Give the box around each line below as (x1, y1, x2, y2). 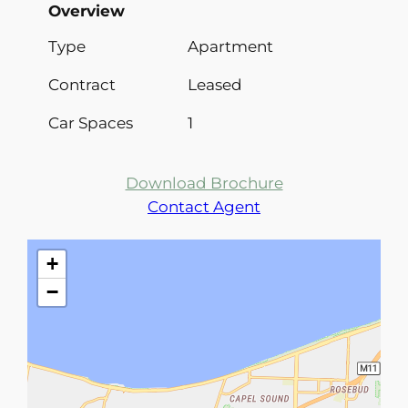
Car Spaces (47, 114, 133, 133)
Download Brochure (125, 174, 283, 193)
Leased (187, 76, 242, 95)
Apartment (187, 37, 273, 56)
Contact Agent (148, 198, 260, 217)
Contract (47, 76, 116, 95)
